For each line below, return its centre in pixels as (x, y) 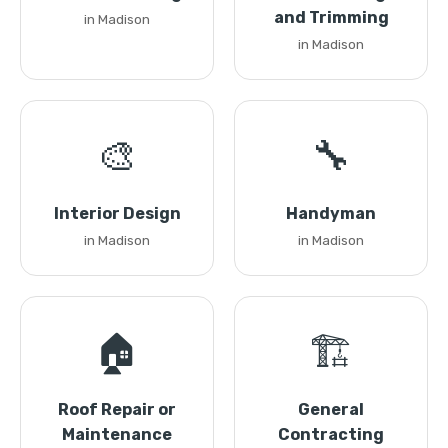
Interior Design (117, 213)
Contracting (331, 434)
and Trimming (331, 17)
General (331, 409)
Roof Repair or (117, 409)
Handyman (331, 213)
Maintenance (117, 434)
